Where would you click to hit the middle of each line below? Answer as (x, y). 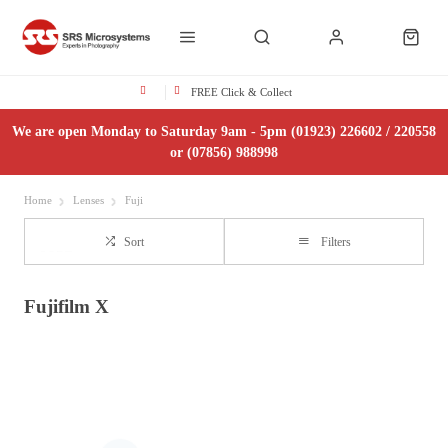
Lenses (88, 200)
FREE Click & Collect (241, 92)
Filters (335, 242)
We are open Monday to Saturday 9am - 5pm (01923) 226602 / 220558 (224, 131)
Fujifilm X (66, 306)
